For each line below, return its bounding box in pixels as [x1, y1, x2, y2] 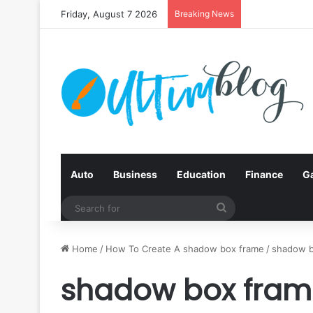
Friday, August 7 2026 [61, 8, 157, 20]
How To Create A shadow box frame [105, 243, 264, 254]
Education [177, 168, 226, 180]
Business [113, 168, 157, 180]
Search [226, 201, 263, 214]
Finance [245, 168, 283, 180]
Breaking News [175, 8, 234, 19]
